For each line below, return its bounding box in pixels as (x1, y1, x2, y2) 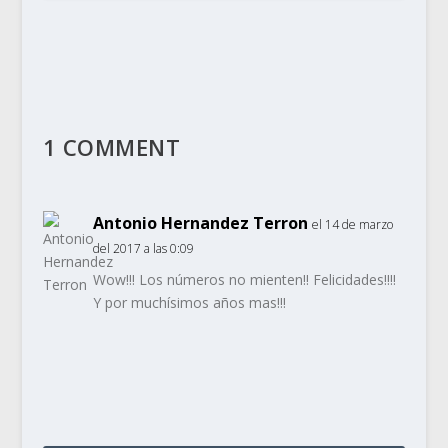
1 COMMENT (42, 131, 181, 162)
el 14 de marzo (311, 215, 393, 233)
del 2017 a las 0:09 (92, 239, 194, 257)
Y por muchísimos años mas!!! (92, 292, 286, 312)
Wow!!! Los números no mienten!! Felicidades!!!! (92, 269, 396, 289)
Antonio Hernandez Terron (92, 211, 308, 234)
